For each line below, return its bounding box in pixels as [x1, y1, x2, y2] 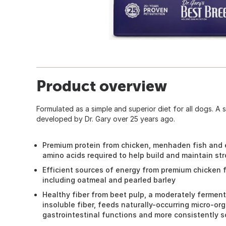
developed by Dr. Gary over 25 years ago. [36, 114, 175, 123]
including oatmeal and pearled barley [42, 175, 176, 184]
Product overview [36, 77, 167, 94]
